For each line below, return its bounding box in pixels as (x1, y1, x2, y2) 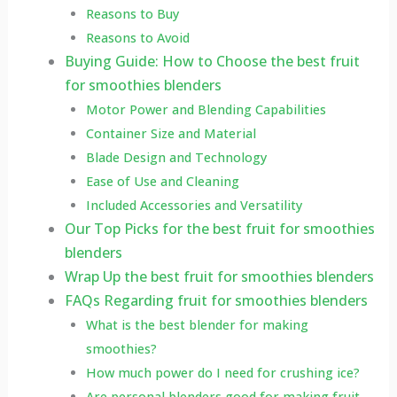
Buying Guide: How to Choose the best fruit (64, 51, 360, 72)
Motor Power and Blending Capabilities (85, 101, 326, 119)
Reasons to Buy (85, 5, 179, 23)
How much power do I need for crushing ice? (85, 364, 360, 382)
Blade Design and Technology (85, 149, 267, 167)
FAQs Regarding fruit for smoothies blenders (64, 291, 368, 311)
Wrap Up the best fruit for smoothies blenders (64, 267, 374, 287)
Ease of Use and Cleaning (85, 173, 239, 191)
